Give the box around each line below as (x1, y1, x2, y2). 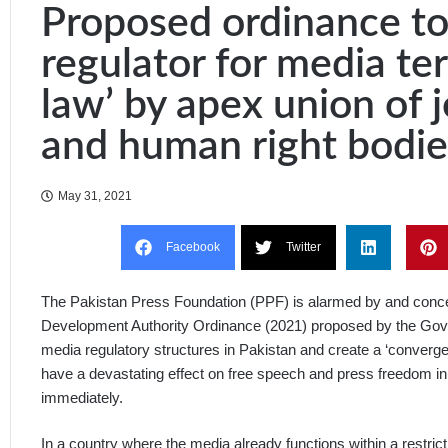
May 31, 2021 (58, 188, 132, 203)
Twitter (286, 240, 321, 255)
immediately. (41, 388, 123, 406)
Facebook (166, 240, 220, 255)
